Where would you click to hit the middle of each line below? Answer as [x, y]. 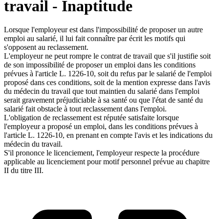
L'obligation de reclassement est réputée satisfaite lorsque [91, 118]
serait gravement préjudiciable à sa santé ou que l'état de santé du [103, 100]
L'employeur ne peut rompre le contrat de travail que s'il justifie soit [107, 56]
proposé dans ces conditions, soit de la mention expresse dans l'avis [107, 83]
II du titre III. [24, 171]
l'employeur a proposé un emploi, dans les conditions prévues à [101, 127]
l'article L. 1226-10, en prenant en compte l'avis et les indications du [108, 135]
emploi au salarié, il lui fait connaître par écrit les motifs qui [95, 39]
